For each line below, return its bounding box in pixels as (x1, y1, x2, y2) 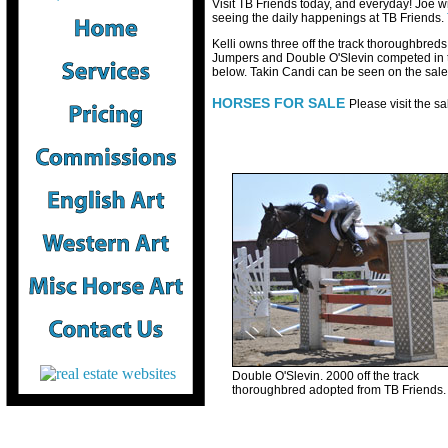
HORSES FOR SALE (212, 95, 345, 111)
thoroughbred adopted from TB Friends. (232, 383, 446, 397)
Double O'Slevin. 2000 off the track (232, 369, 419, 383)
